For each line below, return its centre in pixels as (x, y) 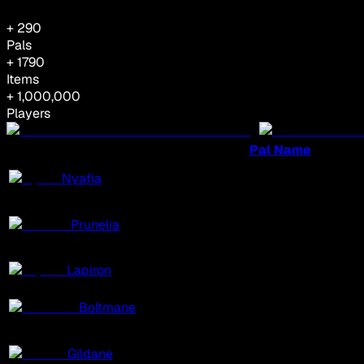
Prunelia (95, 225)
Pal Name (280, 150)
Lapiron (89, 271)
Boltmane (107, 308)
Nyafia (82, 179)
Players (28, 114)
